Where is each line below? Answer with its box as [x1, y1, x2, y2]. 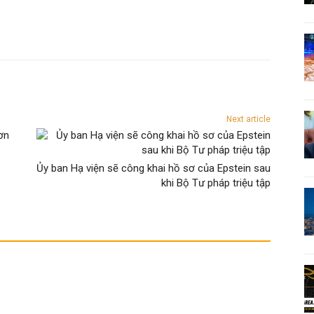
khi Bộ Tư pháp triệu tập [161, 177, 271, 190]
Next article [226, 114, 271, 125]
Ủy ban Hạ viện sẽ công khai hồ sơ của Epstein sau [36, 162, 271, 175]
